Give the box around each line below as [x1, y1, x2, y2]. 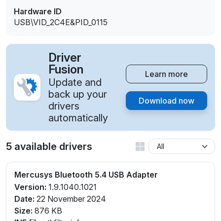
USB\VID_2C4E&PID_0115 [14, 17, 108, 28]
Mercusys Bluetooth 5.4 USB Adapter [14, 170, 158, 180]
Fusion [48, 62, 83, 77]
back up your [48, 88, 107, 101]
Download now [139, 96, 194, 106]
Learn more [145, 69, 188, 79]
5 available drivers [6, 140, 92, 152]
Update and [48, 76, 102, 89]
